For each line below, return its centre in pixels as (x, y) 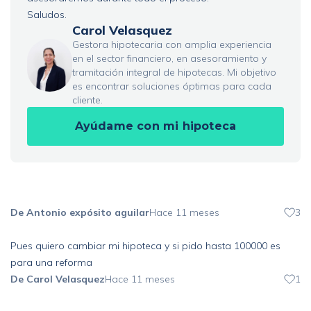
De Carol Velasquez (58, 279)
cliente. (87, 100)
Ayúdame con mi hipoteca (155, 126)
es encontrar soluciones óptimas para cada (171, 86)
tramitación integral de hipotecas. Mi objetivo (174, 72)
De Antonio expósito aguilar (80, 212)
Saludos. (47, 15)
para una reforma (51, 262)
